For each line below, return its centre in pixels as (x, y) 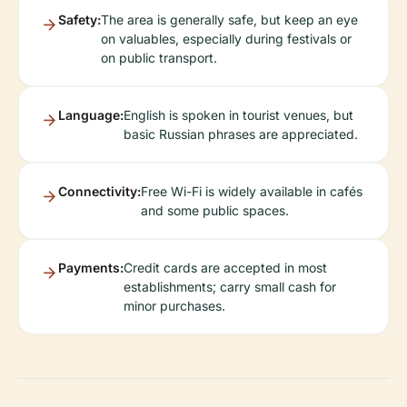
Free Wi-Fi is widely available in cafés (252, 191)
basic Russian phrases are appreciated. (241, 134)
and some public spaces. (215, 210)
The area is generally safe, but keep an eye (229, 20)
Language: (91, 115)
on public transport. (159, 58)
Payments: (91, 268)
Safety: (79, 20)
